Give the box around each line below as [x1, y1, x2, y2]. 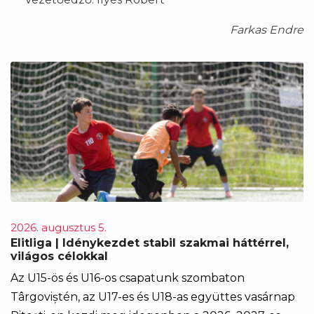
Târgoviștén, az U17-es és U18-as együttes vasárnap [11, 290, 295, 304]
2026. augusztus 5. [11, 221, 107, 235]
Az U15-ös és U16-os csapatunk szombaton [11, 271, 245, 285]
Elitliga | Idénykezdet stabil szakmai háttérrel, [11, 236, 289, 250]
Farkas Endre [230, 23, 303, 37]
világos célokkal [11, 250, 108, 264]
